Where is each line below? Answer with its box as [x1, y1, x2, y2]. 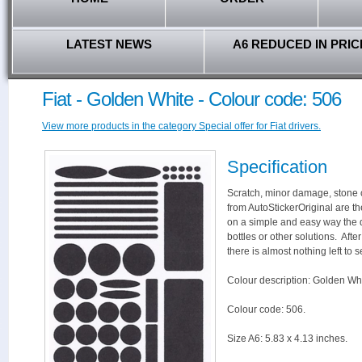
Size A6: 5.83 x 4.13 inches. [227, 333, 347, 344]
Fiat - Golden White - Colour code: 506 [42, 88, 341, 110]
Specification [227, 157, 327, 177]
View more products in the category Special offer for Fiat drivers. [42, 120, 321, 132]
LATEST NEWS [65, 37, 152, 51]
